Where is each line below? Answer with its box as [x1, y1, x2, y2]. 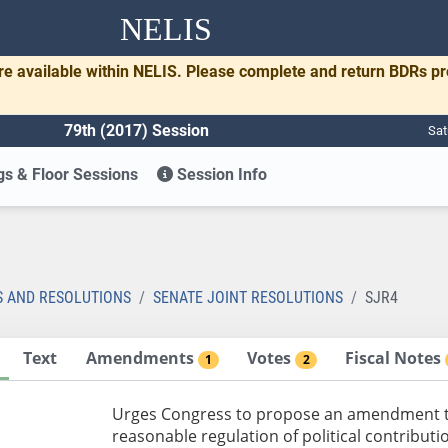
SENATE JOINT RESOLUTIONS [153, 287, 343, 307]
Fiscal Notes [345, 346, 446, 369]
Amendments [85, 346, 198, 369]
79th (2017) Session [64, 120, 209, 140]
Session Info [173, 164, 268, 184]
